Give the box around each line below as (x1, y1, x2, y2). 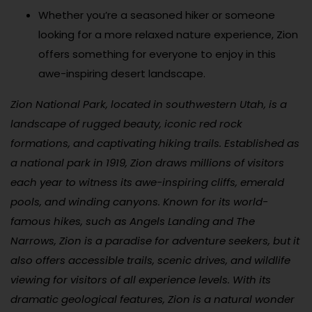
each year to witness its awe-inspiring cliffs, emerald (10, 174, 284, 189)
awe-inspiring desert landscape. (38, 65, 205, 81)
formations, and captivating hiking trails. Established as (10, 135, 299, 150)
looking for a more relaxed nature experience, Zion (38, 26, 298, 42)
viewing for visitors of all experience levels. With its (10, 272, 271, 287)
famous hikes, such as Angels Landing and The (10, 213, 255, 228)
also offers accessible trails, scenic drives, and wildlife (10, 252, 290, 267)
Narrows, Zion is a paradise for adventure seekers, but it (10, 233, 299, 248)
